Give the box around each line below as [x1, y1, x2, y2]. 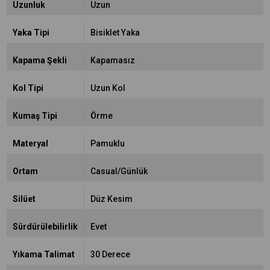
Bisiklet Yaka [90, 28, 140, 37]
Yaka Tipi [13, 28, 49, 37]
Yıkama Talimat [13, 250, 75, 259]
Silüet [13, 194, 36, 204]
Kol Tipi [13, 83, 43, 93]
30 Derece [90, 250, 130, 259]
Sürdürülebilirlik [13, 222, 78, 231]
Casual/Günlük [90, 166, 148, 176]
